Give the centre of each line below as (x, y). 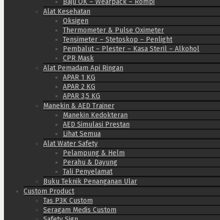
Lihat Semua (82, 134)
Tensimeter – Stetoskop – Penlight (118, 39)
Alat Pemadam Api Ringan (83, 68)
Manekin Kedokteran (95, 115)
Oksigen (76, 21)
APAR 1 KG (79, 77)
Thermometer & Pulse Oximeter (113, 30)
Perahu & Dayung (90, 162)
